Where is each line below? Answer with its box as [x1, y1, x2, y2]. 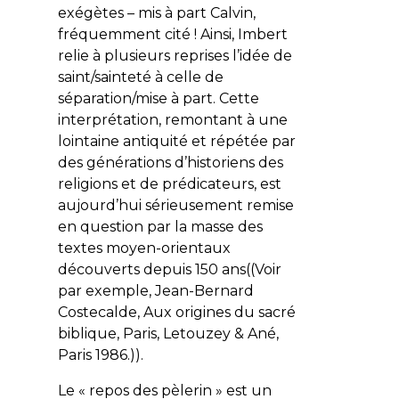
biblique [57, 324, 117, 342]
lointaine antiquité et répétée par [57, 132, 296, 150]
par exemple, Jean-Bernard [57, 281, 254, 299]
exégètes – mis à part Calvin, [57, 4, 256, 21]
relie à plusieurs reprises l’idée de [57, 46, 292, 64]
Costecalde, [57, 303, 143, 321]
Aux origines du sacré [142, 303, 296, 321]
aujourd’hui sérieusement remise [57, 196, 294, 214]
